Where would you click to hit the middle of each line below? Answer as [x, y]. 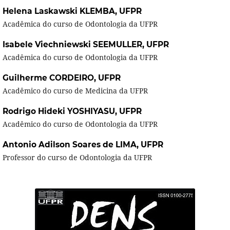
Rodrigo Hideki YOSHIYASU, [61, 111]
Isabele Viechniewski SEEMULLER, [74, 45]
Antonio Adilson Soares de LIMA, [71, 145]
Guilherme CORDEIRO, [50, 78]
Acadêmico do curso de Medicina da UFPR [75, 91]
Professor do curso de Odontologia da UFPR [77, 158]
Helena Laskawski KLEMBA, [61, 11]
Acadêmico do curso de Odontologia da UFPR [80, 124]
